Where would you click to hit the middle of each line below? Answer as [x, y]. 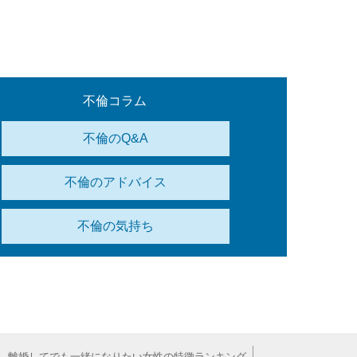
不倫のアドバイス [116, 182]
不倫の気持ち [116, 226]
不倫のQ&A [116, 138]
